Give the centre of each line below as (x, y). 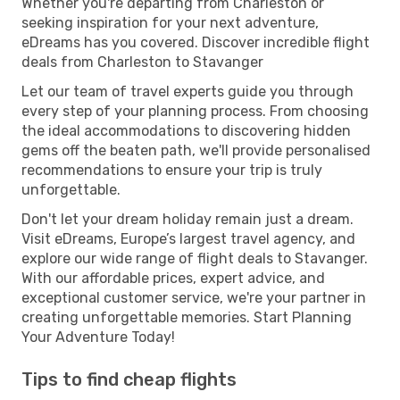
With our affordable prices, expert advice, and (173, 278)
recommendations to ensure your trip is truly (172, 170)
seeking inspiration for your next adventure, (170, 22)
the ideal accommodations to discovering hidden (186, 130)
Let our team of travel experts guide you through (187, 91)
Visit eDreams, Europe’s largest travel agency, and (188, 238)
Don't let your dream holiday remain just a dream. (187, 219)
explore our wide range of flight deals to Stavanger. (195, 258)
